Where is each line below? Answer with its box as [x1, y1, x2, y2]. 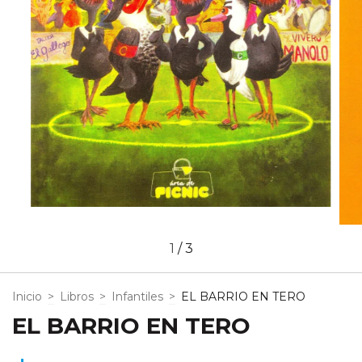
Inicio [12, 288, 42, 304]
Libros [60, 288, 94, 304]
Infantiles [112, 288, 163, 304]
